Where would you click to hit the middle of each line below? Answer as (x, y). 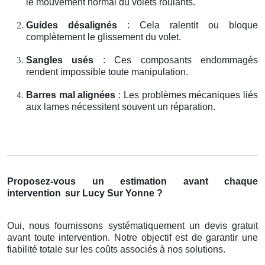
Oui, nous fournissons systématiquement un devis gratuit (132, 226)
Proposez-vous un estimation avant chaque (132, 182)
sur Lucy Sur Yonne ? (113, 193)
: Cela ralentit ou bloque (188, 25)
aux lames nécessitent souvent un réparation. (121, 107)
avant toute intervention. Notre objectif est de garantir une (132, 238)
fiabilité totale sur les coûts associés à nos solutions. (116, 250)
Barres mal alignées (71, 95)
